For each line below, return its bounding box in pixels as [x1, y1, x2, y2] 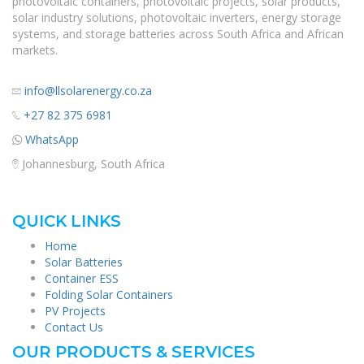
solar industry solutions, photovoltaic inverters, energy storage [12, 9, 341, 25]
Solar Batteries [45, 253, 123, 270]
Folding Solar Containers [45, 286, 173, 302]
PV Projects [45, 302, 106, 318]
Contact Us [45, 318, 103, 335]
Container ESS [45, 270, 119, 286]
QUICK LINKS [12, 210, 121, 231]
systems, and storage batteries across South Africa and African [12, 25, 344, 41]
